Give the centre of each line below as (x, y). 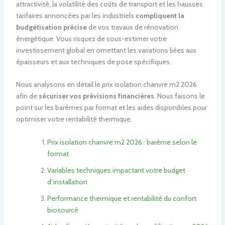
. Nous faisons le (179, 96)
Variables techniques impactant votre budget (116, 170)
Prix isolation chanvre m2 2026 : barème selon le (122, 142)
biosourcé (63, 210)
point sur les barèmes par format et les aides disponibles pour (111, 108)
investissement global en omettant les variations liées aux (106, 50)
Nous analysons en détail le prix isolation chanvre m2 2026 (106, 85)
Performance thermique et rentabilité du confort (122, 198)
